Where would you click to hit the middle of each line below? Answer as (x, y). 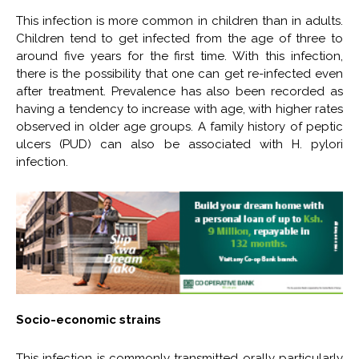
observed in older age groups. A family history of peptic (179, 127)
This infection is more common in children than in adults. (179, 21)
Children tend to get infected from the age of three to (179, 39)
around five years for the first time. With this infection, (179, 56)
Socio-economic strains (89, 319)
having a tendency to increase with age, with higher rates (179, 109)
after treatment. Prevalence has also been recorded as (179, 92)
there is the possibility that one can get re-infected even (179, 74)
